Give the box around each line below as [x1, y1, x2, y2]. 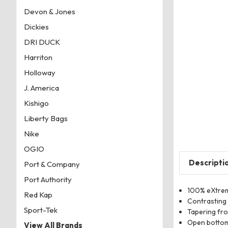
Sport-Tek [23, 205, 58, 215]
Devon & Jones [23, 6, 75, 16]
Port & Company [23, 159, 80, 169]
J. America [23, 82, 59, 93]
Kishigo [23, 98, 49, 108]
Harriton [23, 52, 52, 62]
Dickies [23, 21, 49, 32]
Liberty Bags [23, 113, 68, 123]
